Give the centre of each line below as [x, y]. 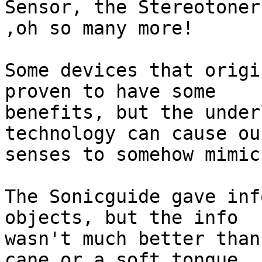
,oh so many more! [99, 28]
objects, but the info [121, 218]
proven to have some [110, 92]
